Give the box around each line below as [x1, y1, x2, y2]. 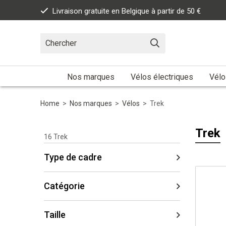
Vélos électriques [131, 72, 193, 82]
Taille [44, 209, 66, 220]
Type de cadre [44, 151, 102, 162]
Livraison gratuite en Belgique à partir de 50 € [52, 7, 201, 16]
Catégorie [44, 180, 85, 191]
